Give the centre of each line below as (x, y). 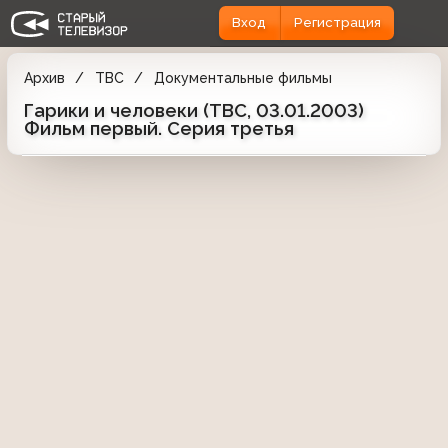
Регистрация (337, 23)
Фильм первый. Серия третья (159, 128)
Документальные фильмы (242, 77)
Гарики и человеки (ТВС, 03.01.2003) (194, 110)
